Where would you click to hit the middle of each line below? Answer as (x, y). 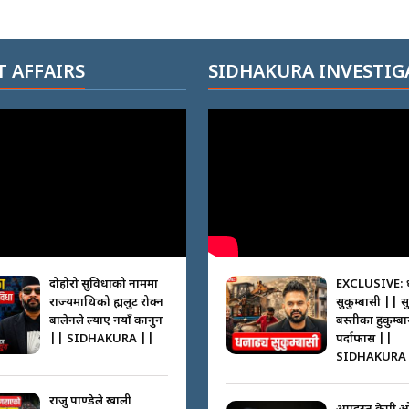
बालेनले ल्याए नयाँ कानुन (105, 321)
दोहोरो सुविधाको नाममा (103, 285)
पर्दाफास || (364, 340)
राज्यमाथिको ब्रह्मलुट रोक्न (106, 303)
